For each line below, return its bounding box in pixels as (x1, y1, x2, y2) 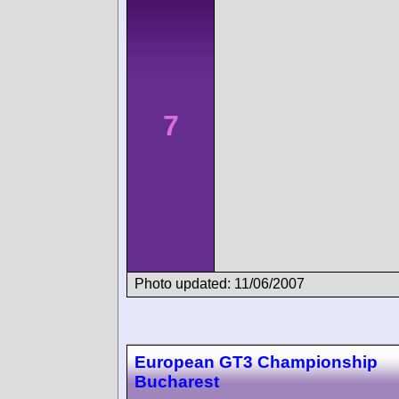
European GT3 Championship (134, 353, 378, 372)
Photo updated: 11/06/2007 (134, 276, 305, 292)
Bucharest (134, 372, 219, 392)
